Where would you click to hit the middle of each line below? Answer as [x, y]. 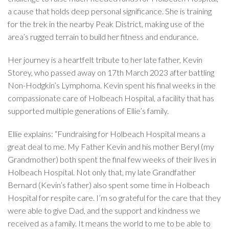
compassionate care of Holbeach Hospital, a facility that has [111, 98]
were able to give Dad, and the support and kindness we [104, 210]
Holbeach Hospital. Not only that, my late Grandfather [102, 172]
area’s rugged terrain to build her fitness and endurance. [103, 36]
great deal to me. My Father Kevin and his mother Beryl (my [111, 146]
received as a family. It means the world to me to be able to [109, 223]
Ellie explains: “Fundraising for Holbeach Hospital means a [107, 133]
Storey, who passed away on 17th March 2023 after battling [111, 72]
